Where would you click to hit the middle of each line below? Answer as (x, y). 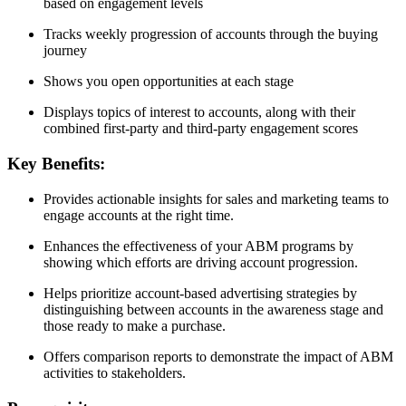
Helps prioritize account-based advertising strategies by (200, 293)
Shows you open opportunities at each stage (169, 82)
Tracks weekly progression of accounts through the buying (211, 34)
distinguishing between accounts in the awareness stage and (213, 309)
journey (65, 51)
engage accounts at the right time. (139, 215)
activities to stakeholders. (115, 372)
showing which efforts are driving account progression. (201, 262)
